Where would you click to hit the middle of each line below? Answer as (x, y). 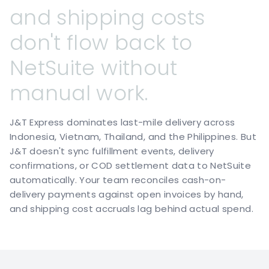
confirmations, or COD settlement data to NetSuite (131, 165)
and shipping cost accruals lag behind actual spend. (131, 209)
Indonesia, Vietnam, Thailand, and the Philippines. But (133, 137)
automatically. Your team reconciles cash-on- (118, 180)
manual (50, 93)
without (139, 68)
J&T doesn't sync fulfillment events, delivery (112, 151)
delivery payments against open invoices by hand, (127, 194)
